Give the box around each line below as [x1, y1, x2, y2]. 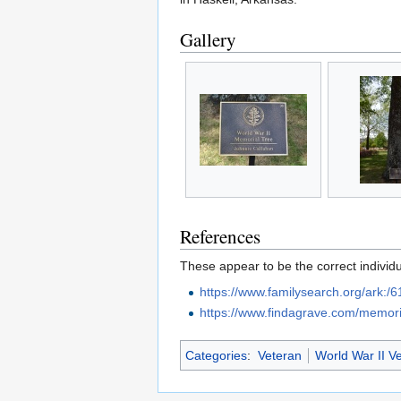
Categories [185, 348, 247, 363]
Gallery [180, 27, 236, 53]
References [180, 224, 260, 250]
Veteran [257, 348, 302, 363]
